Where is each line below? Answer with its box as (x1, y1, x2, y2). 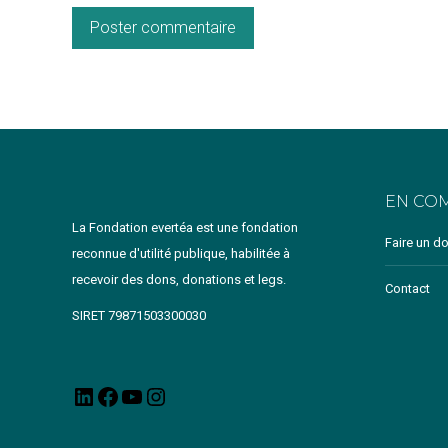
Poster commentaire (90, 18, 236, 37)
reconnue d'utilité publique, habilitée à (72, 246, 290, 261)
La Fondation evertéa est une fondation (72, 220, 298, 235)
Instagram (168, 389, 226, 405)
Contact (384, 281, 430, 296)
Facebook (120, 389, 179, 405)
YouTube (144, 389, 194, 405)
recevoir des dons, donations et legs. (72, 272, 286, 287)
